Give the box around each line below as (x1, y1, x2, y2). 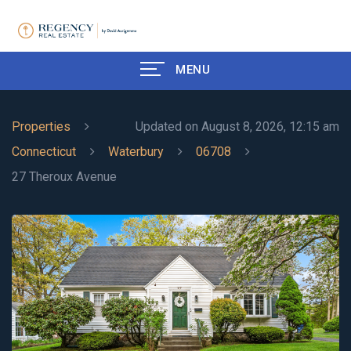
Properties (12, 118, 71, 134)
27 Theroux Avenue (12, 168, 117, 184)
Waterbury (108, 143, 164, 159)
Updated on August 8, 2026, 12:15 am (136, 118, 339, 134)
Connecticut (12, 143, 76, 159)
